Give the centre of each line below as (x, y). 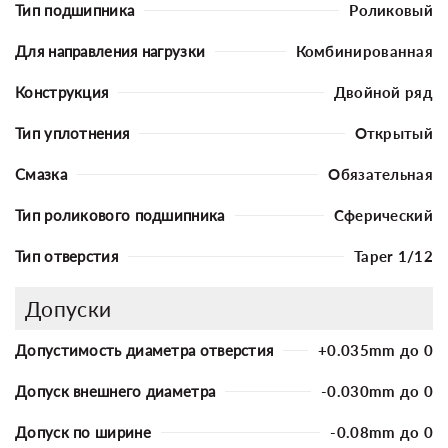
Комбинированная (364, 50)
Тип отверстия (66, 255)
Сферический (383, 214)
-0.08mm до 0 (381, 431)
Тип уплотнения (72, 132)
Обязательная (380, 173)
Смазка (41, 173)
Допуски (68, 308)
